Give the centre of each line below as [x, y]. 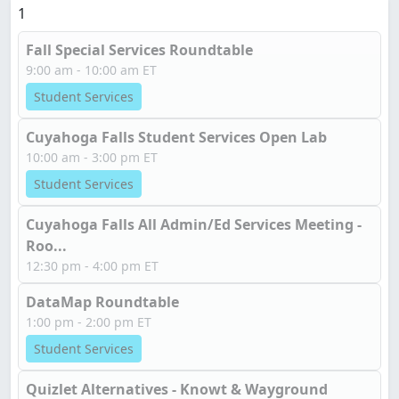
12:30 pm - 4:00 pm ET [92, 266]
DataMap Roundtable [102, 302]
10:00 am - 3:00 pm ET [92, 157]
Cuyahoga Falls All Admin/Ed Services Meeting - [194, 224]
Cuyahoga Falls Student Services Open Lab [176, 137]
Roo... [46, 246]
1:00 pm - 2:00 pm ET [89, 322]
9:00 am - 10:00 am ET [91, 70]
